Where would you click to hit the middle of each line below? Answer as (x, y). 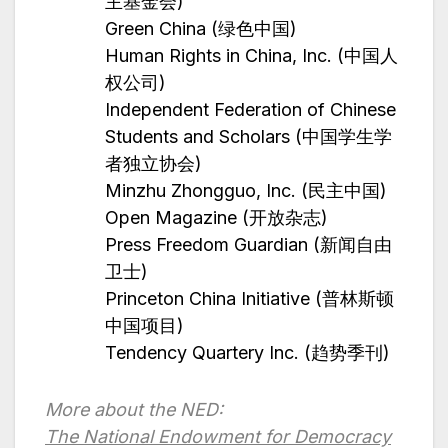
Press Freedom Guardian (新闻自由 (248, 245)
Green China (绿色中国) (201, 29)
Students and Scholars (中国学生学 (248, 137)
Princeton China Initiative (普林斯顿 (249, 299)
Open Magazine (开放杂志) (216, 218)
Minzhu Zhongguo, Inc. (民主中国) (246, 191)
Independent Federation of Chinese (250, 110)
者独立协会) (153, 164)
